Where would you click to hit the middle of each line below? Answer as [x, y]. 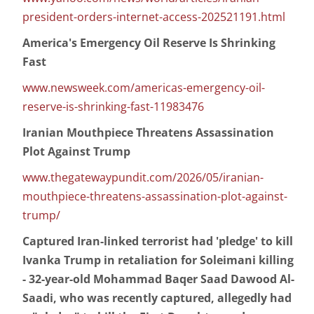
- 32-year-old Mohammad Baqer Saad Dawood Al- [158, 279]
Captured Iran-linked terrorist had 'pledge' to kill [158, 241]
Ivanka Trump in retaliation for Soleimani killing [158, 260]
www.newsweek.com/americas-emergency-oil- [144, 88]
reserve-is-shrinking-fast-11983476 [113, 107]
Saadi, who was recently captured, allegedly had [157, 298]
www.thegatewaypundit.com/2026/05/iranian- [143, 178]
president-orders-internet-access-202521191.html [154, 17]
